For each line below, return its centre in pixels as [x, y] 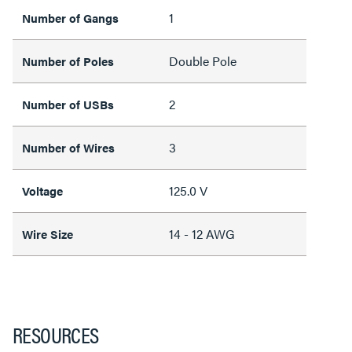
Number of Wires [68, 147]
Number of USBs [68, 104]
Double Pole [203, 60]
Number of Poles [68, 60]
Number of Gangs [70, 17]
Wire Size [48, 233]
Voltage [42, 190]
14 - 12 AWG [202, 233]
